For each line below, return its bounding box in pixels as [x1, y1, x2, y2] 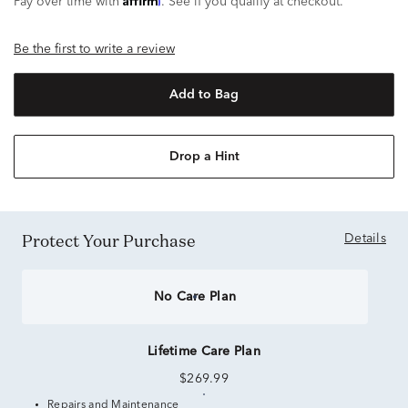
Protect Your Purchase [33, 229, 196, 251]
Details [344, 232, 386, 245]
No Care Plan [153, 291, 237, 303]
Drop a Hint [168, 150, 240, 163]
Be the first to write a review [14, 43, 175, 56]
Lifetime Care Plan [147, 345, 261, 358]
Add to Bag [169, 88, 239, 101]
